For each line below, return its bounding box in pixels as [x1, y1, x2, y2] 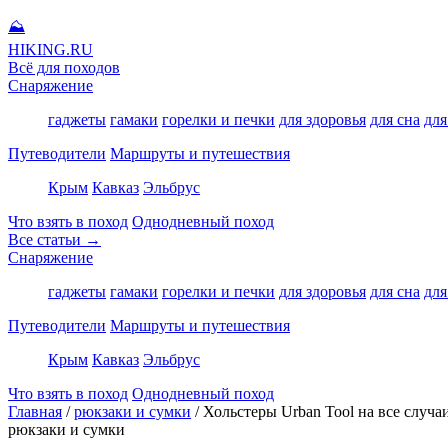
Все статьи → [8, 231, 101, 248]
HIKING [8, 41, 66, 58]
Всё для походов [8, 59, 120, 76]
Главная [8, 403, 62, 420]
